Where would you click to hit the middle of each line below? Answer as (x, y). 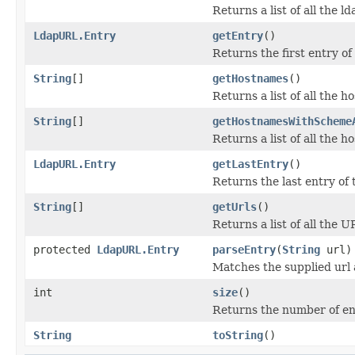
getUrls (235, 206)
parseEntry (244, 249)
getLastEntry (250, 164)
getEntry (238, 35)
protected (65, 249)
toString (238, 335)
